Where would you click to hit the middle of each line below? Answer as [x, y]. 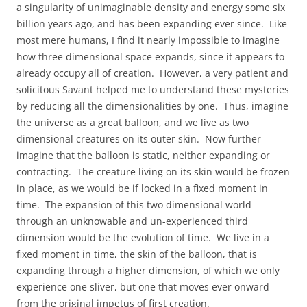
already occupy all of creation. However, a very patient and [152, 73]
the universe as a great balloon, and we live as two [133, 122]
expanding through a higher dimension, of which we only [148, 270]
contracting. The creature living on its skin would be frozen [153, 172]
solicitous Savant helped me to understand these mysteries [153, 89]
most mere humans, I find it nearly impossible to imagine [148, 40]
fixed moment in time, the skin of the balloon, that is [137, 254]
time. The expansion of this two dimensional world [134, 205]
